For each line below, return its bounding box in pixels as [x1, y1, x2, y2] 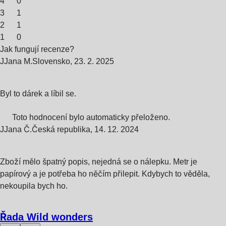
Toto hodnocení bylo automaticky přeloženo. [12, 112, 170, 122]
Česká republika [32, 125, 90, 134]
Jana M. [4, 56, 32, 66]
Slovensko [32, 56, 70, 66]
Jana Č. [4, 125, 32, 134]
